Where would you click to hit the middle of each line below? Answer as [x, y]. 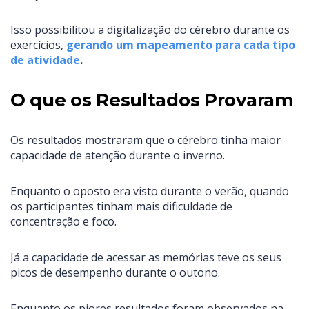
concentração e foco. [63, 222]
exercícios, [38, 45]
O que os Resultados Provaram [152, 100]
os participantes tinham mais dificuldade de [121, 207]
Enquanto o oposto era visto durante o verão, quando [150, 191]
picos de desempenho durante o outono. [115, 273]
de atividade [45, 60]
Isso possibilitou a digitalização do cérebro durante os [150, 30]
